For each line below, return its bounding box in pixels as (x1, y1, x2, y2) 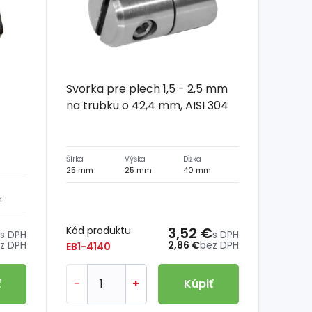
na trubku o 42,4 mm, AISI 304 (65, 97, 228, 114)
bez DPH (199, 237, 239, 252)
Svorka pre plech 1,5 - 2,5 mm (65, 80, 228, 97)
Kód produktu (65, 223, 131, 237)
